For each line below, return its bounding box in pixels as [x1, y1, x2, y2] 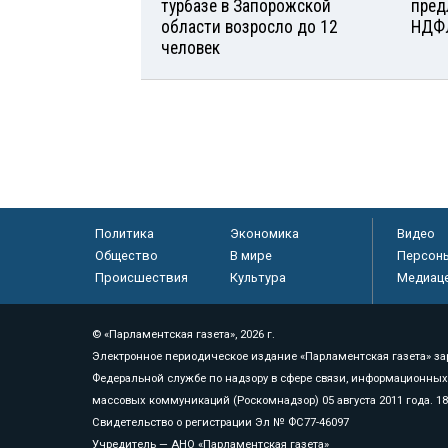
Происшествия [94, 269, 188, 285]
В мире [229, 247, 272, 263]
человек [161, 37, 220, 58]
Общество [94, 247, 158, 263]
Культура [229, 269, 286, 285]
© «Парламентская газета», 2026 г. [92, 327, 275, 341]
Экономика [229, 225, 299, 241]
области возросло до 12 [161, 16, 338, 37]
